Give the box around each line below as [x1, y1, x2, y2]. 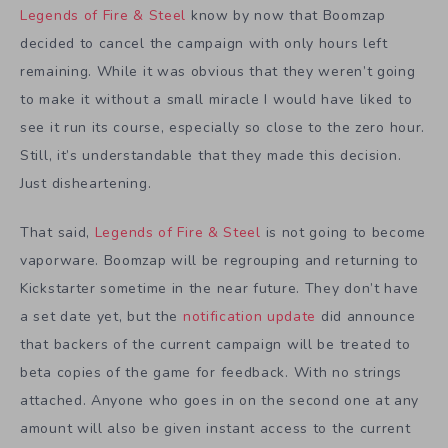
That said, [20, 222, 95, 242]
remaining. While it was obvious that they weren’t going [20, 62, 416, 81]
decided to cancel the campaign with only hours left [20, 34, 388, 53]
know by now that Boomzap [186, 6, 386, 25]
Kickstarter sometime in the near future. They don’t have [20, 278, 419, 298]
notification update [182, 306, 317, 326]
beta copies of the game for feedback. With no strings [20, 362, 403, 382]
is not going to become [260, 222, 426, 242]
